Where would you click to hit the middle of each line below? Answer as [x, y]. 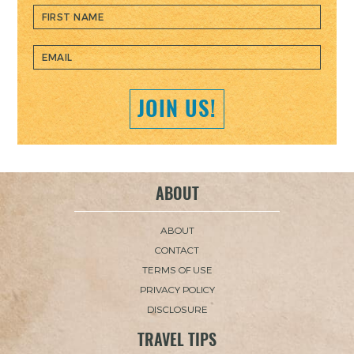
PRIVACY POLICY [177, 289]
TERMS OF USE [177, 269]
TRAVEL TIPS [177, 339]
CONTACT [177, 249]
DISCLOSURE [177, 309]
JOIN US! [177, 109]
